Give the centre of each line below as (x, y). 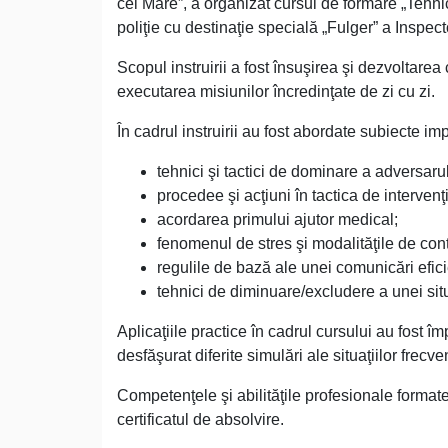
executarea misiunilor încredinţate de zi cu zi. (276, 92)
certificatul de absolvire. (200, 420)
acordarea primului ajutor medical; (277, 220)
